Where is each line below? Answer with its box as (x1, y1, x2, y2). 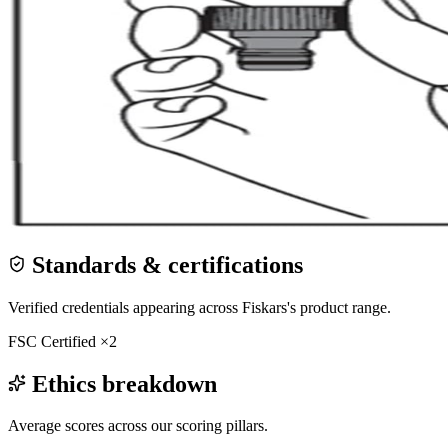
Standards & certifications (26, 251, 303, 278)
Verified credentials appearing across (8, 298, 242, 316)
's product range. (287, 298, 391, 316)
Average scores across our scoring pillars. (8, 417, 268, 435)
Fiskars (242, 298, 287, 316)
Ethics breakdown (26, 370, 217, 397)
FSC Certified (8, 332, 96, 350)
